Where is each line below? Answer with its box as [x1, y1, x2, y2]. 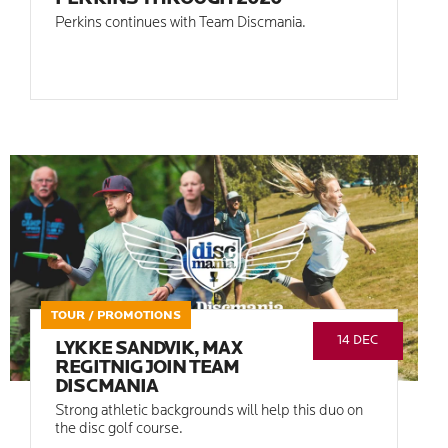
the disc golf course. [55, 422, 184, 438]
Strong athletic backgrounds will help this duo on [55, 404, 364, 420]
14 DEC [337, 334, 379, 348]
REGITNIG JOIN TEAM [55, 359, 240, 379]
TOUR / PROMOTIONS [51, 310, 182, 323]
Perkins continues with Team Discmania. [55, 15, 307, 31]
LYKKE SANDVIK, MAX [55, 340, 243, 360]
